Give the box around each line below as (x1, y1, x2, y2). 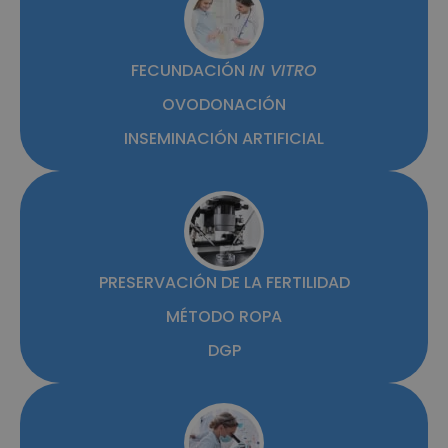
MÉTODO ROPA (166, 305, 282, 329)
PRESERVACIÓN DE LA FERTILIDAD (98, 271, 350, 295)
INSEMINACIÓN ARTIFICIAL (124, 127, 324, 151)
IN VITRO (249, 59, 317, 83)
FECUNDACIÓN (131, 59, 249, 83)
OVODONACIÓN (162, 93, 286, 117)
